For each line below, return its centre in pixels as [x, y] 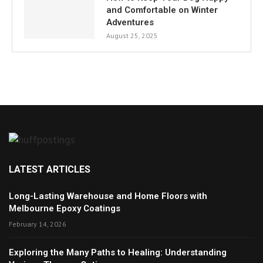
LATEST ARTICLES [50, 169]
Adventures [130, 22]
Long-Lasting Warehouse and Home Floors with [108, 196]
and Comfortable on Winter [162, 10]
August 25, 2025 [132, 36]
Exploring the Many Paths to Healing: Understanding [118, 252]
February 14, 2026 [38, 224]
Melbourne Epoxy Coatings [65, 208]
